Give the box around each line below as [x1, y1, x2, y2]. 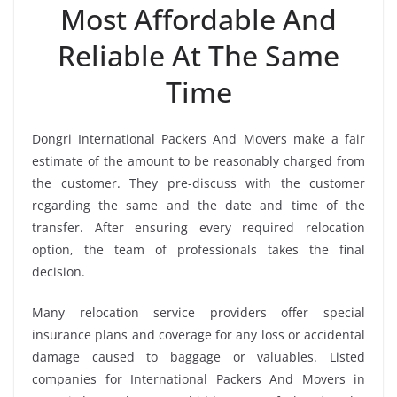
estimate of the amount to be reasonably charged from [32, 152, 365, 169]
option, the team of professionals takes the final [32, 240, 365, 258]
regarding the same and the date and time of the [32, 196, 365, 214]
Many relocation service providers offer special [32, 303, 365, 321]
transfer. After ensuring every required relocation [32, 218, 365, 236]
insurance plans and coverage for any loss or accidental [32, 325, 365, 343]
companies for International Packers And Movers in [32, 370, 365, 387]
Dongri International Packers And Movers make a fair [32, 129, 365, 147]
